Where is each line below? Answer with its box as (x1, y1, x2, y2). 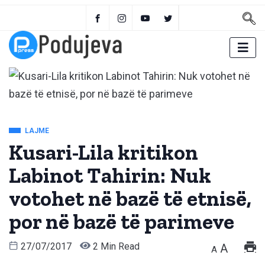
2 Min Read (91, 241, 140, 253)
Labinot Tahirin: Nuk (9, 163, 211, 189)
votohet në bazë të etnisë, (9, 186, 251, 212)
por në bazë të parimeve (9, 209, 234, 235)
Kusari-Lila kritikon (9, 140, 198, 166)
